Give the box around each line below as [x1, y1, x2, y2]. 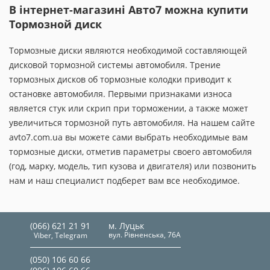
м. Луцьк [108, 220, 144, 231]
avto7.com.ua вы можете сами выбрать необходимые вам [9, 131, 248, 143]
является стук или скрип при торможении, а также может [9, 102, 248, 114]
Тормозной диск [9, 17, 102, 31]
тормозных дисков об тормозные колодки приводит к [9, 74, 231, 85]
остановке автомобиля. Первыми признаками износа [9, 88, 232, 99]
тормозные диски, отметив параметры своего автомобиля [9, 146, 252, 157]
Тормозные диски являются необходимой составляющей [9, 45, 247, 56]
